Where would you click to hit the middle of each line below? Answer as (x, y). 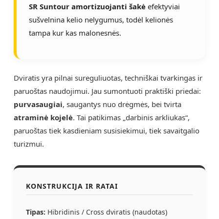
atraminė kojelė (43, 117)
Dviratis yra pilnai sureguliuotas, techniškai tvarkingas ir (108, 77)
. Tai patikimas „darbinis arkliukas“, (131, 117)
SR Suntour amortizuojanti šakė (87, 6)
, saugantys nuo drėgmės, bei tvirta (122, 104)
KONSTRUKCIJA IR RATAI (72, 186)
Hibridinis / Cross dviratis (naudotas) (106, 212)
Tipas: (36, 212)
